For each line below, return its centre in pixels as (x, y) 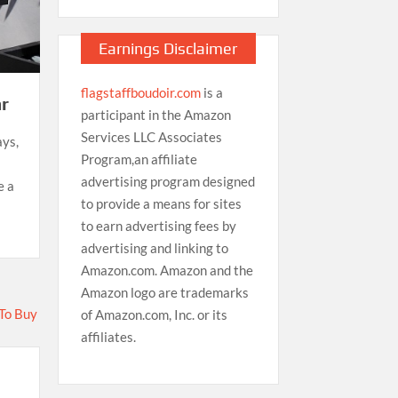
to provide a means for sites (161, 203)
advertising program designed (167, 181)
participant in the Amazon (155, 114)
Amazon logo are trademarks (164, 292)
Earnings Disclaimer (168, 48)
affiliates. (108, 336)
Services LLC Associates (151, 136)
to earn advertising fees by (158, 225)
